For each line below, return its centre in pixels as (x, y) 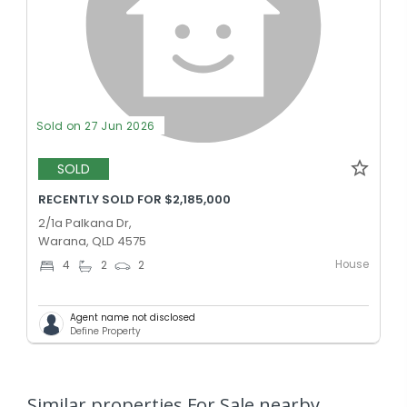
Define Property (105, 331)
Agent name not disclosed (133, 317)
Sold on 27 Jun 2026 (96, 125)
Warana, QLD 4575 (92, 241)
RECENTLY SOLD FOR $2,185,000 (134, 199)
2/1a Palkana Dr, (85, 223)
